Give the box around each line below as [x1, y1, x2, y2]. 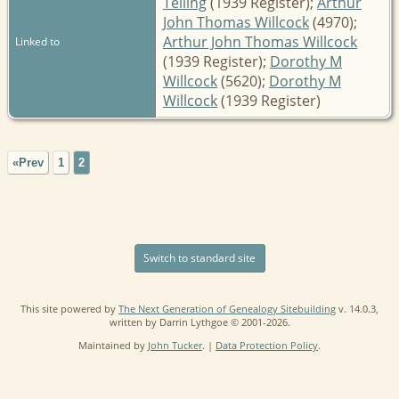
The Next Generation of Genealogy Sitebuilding [118, 301, 336, 315]
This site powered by [20, 301, 118, 315]
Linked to [15, 33, 60, 49]
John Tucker [148, 338, 202, 352]
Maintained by [78, 338, 148, 352]
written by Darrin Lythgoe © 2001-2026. [109, 314, 290, 329]
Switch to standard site [140, 249, 258, 265]
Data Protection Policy [216, 338, 318, 352]
